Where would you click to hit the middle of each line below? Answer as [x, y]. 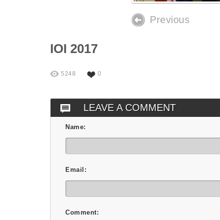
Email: [76, 170]
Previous [170, 20]
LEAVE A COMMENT [130, 108]
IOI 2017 [74, 49]
